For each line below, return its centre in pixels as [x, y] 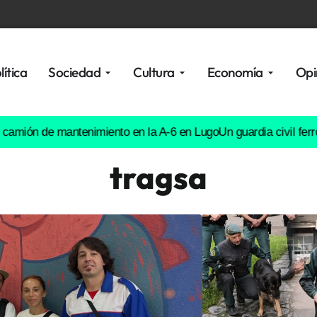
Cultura [154, 72]
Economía [235, 72]
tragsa [158, 177]
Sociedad [75, 72]
